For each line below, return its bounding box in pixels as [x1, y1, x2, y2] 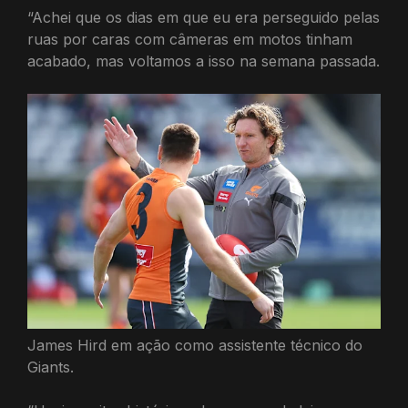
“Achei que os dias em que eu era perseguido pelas [27, 8, 380, 26]
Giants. [27, 358, 74, 377]
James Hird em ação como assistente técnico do [27, 336, 362, 355]
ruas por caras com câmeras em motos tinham [27, 30, 352, 48]
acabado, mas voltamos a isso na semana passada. [27, 52, 380, 70]
